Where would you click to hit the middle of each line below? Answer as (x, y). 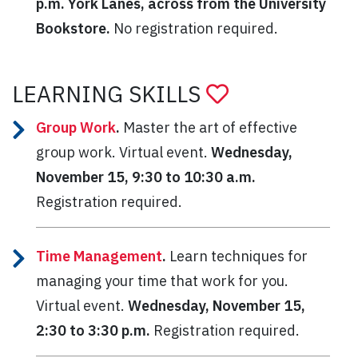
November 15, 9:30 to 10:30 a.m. (146, 177)
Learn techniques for (239, 256)
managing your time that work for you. (162, 280)
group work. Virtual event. (123, 152)
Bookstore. (75, 28)
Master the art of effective (209, 127)
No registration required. (196, 28)
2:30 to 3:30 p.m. (95, 330)
